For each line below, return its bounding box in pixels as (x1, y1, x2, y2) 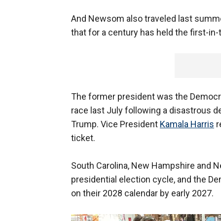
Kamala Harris (160, 119, 214, 130)
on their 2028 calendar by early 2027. (71, 188, 214, 199)
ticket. (71, 133, 95, 144)
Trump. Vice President (71, 119, 160, 130)
